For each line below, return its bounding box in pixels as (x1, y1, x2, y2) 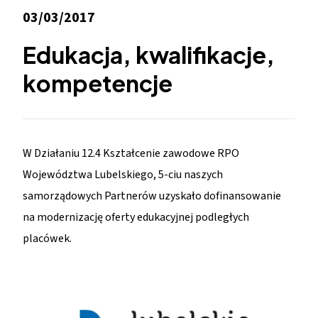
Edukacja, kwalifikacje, (23, 40, 275, 69)
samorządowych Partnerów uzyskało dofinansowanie (23, 188, 282, 204)
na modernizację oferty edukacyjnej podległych (23, 209, 250, 225)
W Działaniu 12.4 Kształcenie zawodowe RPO (23, 146, 240, 161)
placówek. (23, 231, 72, 246)
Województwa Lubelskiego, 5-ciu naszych (23, 167, 224, 182)
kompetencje (23, 69, 173, 97)
